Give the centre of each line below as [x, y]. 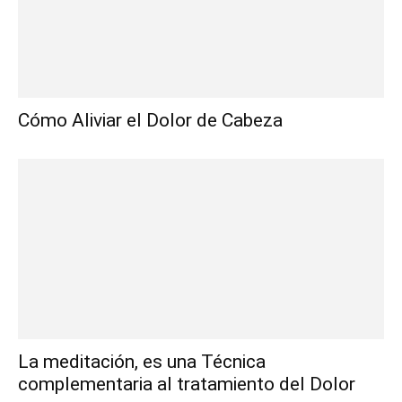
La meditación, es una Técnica [142, 362]
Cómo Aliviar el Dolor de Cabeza [150, 120]
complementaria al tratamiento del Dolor [187, 385]
